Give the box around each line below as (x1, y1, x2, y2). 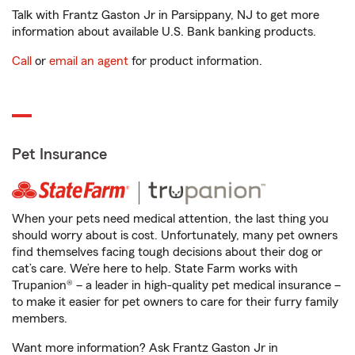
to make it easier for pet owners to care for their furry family (12, 296, 338, 308)
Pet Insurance (12, 147, 107, 162)
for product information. (128, 55, 262, 67)
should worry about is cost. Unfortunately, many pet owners (12, 229, 338, 242)
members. (12, 312, 67, 325)
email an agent (49, 55, 128, 67)
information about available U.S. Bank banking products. (12, 25, 316, 38)
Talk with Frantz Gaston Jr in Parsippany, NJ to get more (12, 9, 319, 21)
